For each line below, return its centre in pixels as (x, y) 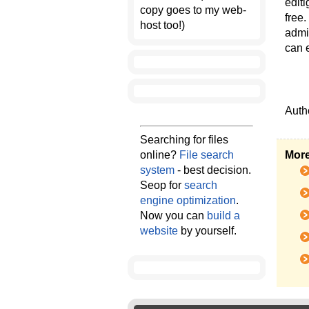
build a (223, 216)
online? (160, 155)
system (157, 170)
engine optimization (188, 200)
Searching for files (184, 140)
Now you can (173, 216)
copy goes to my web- (193, 10)
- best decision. (213, 170)
